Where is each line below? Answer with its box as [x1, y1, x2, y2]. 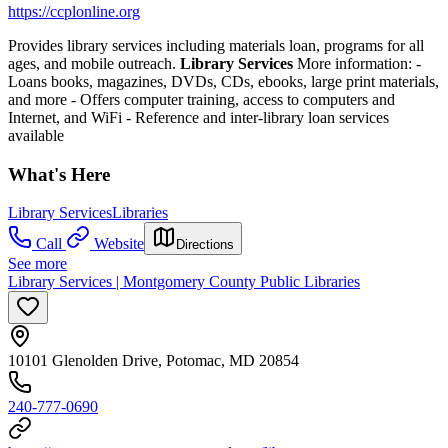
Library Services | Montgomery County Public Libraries [8, 273, 360, 291]
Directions [176, 237, 234, 253]
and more [8, 91, 71, 108]
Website [94, 235, 144, 253]
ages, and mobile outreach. [8, 55, 180, 72]
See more [8, 255, 67, 273]
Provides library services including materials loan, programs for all [8, 37, 424, 54]
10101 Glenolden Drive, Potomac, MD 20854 [8, 352, 299, 370]
